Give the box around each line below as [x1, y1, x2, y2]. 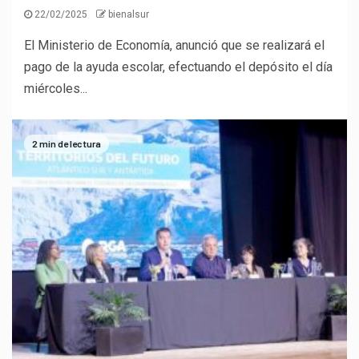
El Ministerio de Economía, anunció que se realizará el [24, 37, 325, 53]
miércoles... [24, 80, 87, 96]
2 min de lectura [32, 138, 101, 149]
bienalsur [108, 8, 149, 20]
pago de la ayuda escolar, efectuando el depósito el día [24, 58, 333, 75]
